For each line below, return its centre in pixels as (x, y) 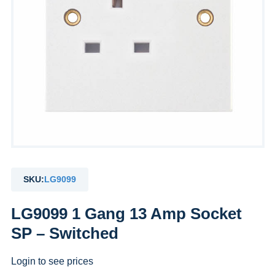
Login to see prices (52, 261)
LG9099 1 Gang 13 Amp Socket (126, 214)
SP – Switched (64, 233)
